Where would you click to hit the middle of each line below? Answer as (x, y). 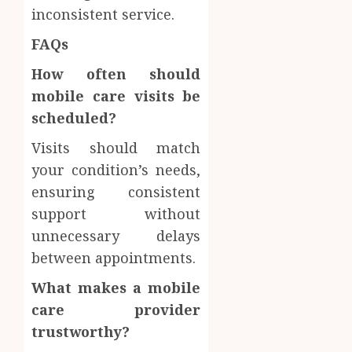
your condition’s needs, (116, 169)
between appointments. (114, 257)
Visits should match (116, 147)
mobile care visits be (116, 95)
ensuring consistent (116, 191)
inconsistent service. (103, 14)
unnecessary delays (116, 235)
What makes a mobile (116, 287)
